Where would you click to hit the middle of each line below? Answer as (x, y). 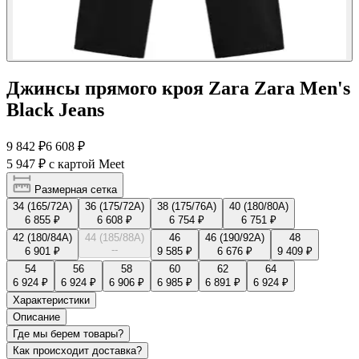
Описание (36, 317)
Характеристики (51, 300)
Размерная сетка (74, 189)
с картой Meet (87, 163)
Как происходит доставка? (77, 350)
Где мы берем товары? (68, 333)
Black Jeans (55, 109)
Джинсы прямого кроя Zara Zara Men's (178, 88)
